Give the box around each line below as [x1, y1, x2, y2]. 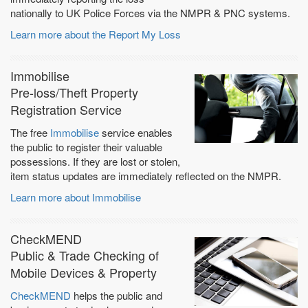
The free [10, 124, 50, 140]
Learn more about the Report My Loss [10, 26, 181, 41]
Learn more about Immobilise [10, 189, 141, 204]
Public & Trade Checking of [10, 245, 159, 264]
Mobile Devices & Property [10, 263, 157, 281]
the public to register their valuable [10, 139, 162, 154]
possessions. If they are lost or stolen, [10, 153, 180, 168]
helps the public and [71, 287, 162, 302]
